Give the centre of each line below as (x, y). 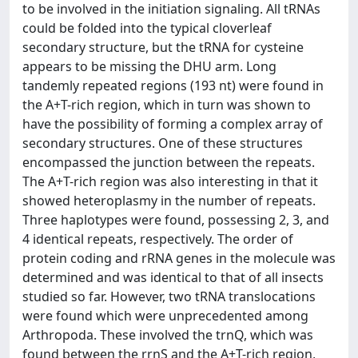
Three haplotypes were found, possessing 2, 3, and (176, 220)
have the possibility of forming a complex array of (173, 124)
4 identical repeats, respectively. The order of (158, 239)
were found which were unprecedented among (165, 316)
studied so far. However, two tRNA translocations (169, 296)
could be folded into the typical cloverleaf (147, 28)
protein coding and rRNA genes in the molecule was (179, 258)
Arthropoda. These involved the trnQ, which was (168, 335)
